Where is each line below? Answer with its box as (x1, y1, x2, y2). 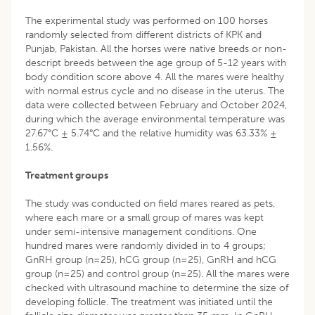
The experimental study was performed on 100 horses (25, 14, 268, 27)
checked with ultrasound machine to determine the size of (25, 281, 288, 294)
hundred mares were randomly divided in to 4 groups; (25, 239, 266, 252)
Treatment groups (25, 169, 108, 181)
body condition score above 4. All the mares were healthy (25, 70, 284, 83)
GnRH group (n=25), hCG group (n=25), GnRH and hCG (25, 253, 276, 266)
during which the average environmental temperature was (25, 112, 285, 125)
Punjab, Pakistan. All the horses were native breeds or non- (25, 42, 287, 55)
